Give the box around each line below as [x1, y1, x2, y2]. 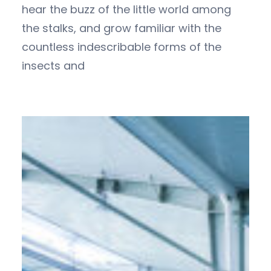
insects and [22, 57, 85, 73]
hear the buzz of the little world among [22, 1, 231, 17]
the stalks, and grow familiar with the [22, 20, 221, 36]
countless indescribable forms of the [22, 39, 221, 54]
